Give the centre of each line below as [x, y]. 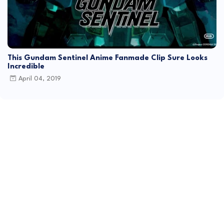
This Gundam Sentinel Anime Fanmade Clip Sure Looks [107, 58]
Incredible [26, 66]
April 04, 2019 [40, 79]
